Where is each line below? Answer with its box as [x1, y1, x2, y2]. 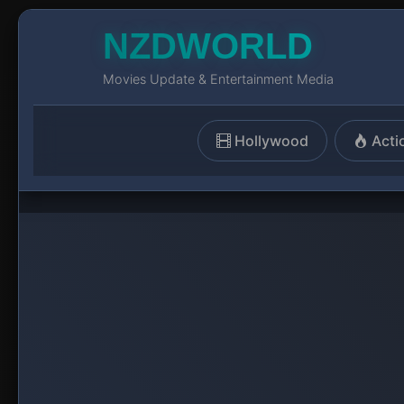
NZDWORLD [103, 26, 313, 66]
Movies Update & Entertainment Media [103, 71, 334, 87]
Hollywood [234, 132, 308, 150]
